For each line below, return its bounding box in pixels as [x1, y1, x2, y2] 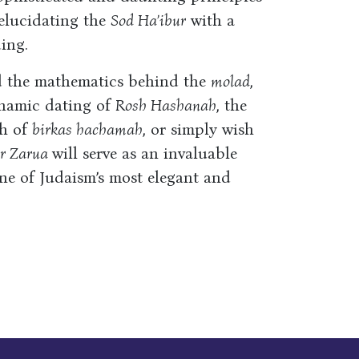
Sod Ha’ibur [110, 10, 186, 30]
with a [185, 10, 235, 30]
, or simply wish [142, 119, 254, 139]
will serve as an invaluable [51, 143, 237, 163]
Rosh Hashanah [115, 95, 216, 115]
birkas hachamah [31, 119, 143, 139]
